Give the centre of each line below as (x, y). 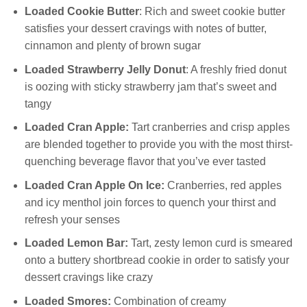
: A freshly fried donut (236, 69)
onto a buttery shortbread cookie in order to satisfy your (157, 260)
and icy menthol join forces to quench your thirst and (150, 202)
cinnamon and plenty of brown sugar (112, 46)
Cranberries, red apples (223, 185)
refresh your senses (72, 219)
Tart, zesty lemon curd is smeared (210, 243)
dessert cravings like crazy (88, 278)
